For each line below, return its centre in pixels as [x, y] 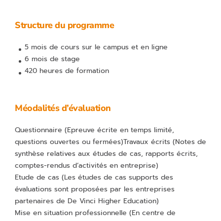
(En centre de [152, 213]
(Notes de [189, 142]
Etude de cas [38, 177]
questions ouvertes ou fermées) [69, 142]
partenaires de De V [49, 201]
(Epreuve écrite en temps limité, [119, 130]
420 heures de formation [67, 71]
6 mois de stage [52, 59]
